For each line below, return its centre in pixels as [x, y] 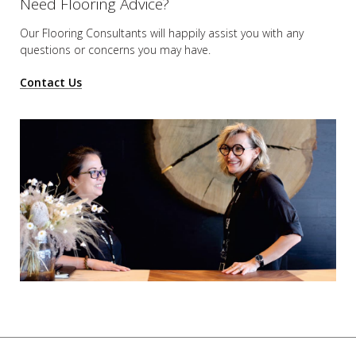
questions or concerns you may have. [115, 50]
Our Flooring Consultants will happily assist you [139, 33]
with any [281, 33]
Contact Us [51, 83]
